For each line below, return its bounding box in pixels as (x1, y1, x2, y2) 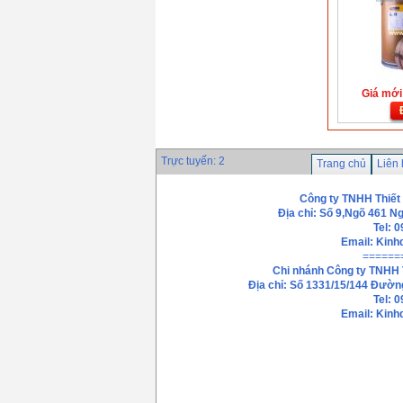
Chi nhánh (272, 264, 327, 278)
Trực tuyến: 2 (161, 155, 225, 168)
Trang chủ (317, 157, 366, 171)
